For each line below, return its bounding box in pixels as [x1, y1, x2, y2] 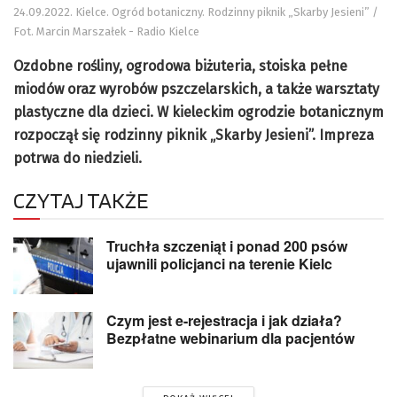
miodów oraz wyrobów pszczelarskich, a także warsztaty [13, 80, 379, 97]
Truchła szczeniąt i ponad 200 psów [106, 235, 347, 256]
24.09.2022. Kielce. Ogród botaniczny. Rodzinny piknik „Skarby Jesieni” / [13, 4, 378, 19]
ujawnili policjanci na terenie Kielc [106, 253, 332, 274]
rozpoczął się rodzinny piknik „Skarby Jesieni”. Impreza [13, 126, 374, 144]
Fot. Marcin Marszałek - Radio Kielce [13, 24, 199, 38]
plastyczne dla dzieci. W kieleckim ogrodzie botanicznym [13, 103, 384, 121]
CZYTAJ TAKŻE [13, 186, 148, 214]
